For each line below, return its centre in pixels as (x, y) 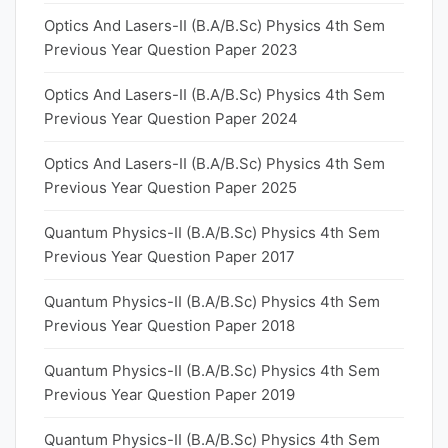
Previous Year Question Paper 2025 (170, 187)
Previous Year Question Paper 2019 (169, 394)
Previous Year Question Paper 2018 (169, 325)
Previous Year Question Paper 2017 (169, 256)
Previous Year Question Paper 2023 (171, 49)
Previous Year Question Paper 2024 (171, 118)
